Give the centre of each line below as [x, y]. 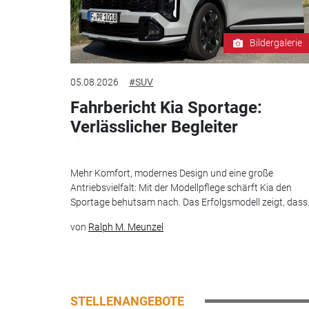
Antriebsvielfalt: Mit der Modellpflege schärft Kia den [181, 187]
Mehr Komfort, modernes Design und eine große [172, 173]
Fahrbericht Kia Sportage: [166, 108]
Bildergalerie [276, 43]
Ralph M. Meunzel [126, 227]
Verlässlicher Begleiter [154, 127]
